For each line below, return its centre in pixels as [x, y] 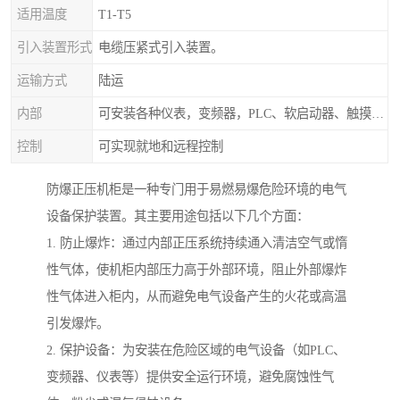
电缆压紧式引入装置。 [161, 47]
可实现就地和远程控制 [161, 146]
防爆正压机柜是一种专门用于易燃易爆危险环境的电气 [196, 190]
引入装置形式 [54, 47]
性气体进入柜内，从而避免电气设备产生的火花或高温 [196, 297]
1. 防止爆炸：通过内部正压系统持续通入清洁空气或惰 [197, 243]
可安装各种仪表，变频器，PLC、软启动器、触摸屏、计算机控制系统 [378, 113]
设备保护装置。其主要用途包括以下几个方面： [178, 217]
